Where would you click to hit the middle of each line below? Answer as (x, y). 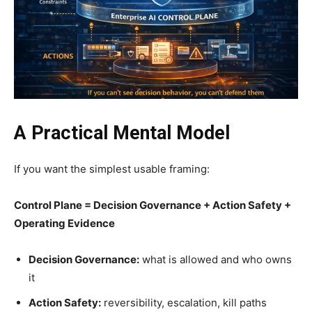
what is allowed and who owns (216, 259)
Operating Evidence (64, 223)
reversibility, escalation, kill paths (184, 302)
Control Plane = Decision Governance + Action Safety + (153, 205)
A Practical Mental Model (122, 133)
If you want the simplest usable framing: (112, 169)
